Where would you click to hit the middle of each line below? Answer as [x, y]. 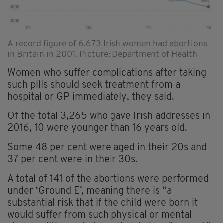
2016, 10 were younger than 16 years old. [97, 128]
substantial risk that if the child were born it [103, 203]
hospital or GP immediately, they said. [91, 97]
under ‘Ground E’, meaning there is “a [90, 191]
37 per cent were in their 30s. [73, 160]
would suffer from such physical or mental [100, 215]
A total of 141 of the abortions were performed [108, 179]
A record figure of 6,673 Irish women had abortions [107, 44]
